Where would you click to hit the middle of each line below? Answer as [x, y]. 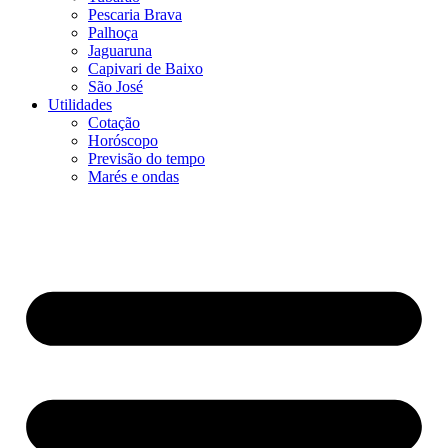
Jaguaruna [120, 50]
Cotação [114, 122]
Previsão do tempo [146, 158]
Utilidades [80, 104]
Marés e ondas [133, 176]
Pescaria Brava [135, 14]
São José [115, 86]
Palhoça [113, 32]
